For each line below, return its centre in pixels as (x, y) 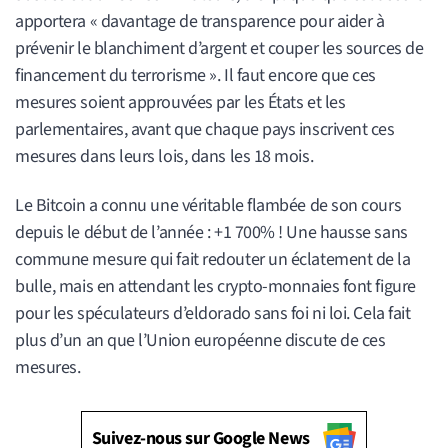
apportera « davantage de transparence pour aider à (200, 22)
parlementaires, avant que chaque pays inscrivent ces (205, 130)
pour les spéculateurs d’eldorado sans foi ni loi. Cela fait (213, 313)
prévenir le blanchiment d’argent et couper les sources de (219, 49)
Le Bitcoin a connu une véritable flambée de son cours (208, 205)
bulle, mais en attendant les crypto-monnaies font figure (215, 286)
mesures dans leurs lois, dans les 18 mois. (164, 157)
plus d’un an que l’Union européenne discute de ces (200, 340)
